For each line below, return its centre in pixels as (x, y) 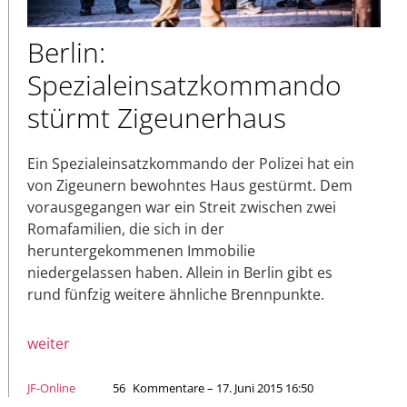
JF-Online (51, 387)
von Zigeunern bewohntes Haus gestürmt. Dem (190, 185)
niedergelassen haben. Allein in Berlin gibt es (180, 272)
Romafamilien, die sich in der (126, 228)
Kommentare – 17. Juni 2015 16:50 (223, 387)
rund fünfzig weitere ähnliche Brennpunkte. (176, 294)
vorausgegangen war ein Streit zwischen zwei (182, 207)
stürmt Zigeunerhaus (157, 117)
